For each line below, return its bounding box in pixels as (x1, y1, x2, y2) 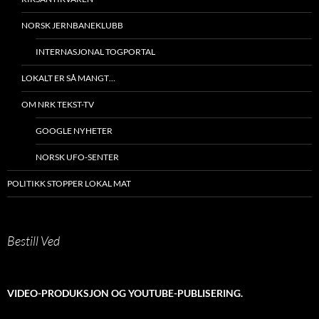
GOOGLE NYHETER (36, 125, 113, 137)
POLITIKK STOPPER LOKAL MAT (7, 178, 131, 189)
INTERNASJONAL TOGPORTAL (36, 46, 155, 58)
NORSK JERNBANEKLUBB (21, 20, 123, 31)
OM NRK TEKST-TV (21, 99, 94, 110)
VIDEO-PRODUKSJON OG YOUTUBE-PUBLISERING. (7, 287, 243, 300)
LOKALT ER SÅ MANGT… (21, 73, 115, 84)
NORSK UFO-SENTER (36, 152, 119, 163)
